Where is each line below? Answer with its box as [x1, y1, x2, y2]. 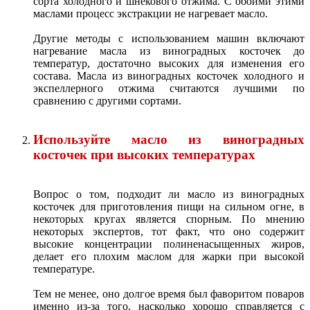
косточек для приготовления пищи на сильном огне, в [33, 201, 304, 213]
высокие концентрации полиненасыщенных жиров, [33, 238, 304, 250]
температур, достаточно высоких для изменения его [33, 57, 304, 69]
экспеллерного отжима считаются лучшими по [33, 82, 304, 94]
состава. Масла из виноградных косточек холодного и [33, 69, 304, 82]
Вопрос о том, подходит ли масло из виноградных [33, 188, 304, 201]
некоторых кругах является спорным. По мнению [33, 213, 304, 226]
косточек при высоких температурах [33, 147, 255, 163]
